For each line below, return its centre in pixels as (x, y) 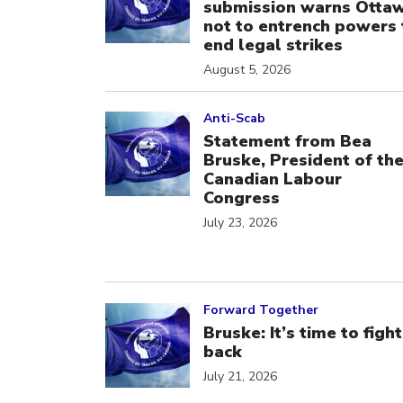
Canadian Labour (273, 179)
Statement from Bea (287, 141)
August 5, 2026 (247, 69)
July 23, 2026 (240, 223)
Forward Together (261, 309)
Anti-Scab (234, 118)
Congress (242, 198)
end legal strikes (273, 45)
